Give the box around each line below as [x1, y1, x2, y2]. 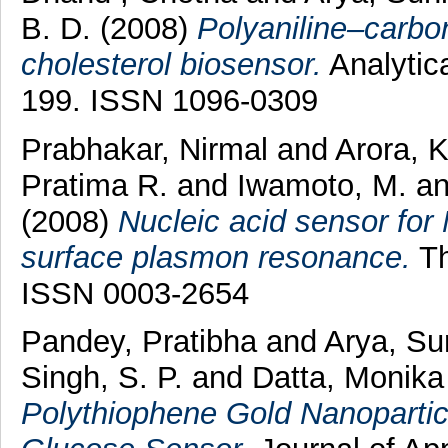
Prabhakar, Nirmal [20, 131, 277, 167]
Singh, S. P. [20, 360, 192, 396]
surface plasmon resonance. [20, 239, 411, 275]
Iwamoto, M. [236, 167, 416, 203]
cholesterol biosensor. [20, 46, 322, 82]
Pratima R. [20, 167, 177, 203]
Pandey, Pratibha [20, 324, 266, 360]
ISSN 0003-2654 [20, 275, 249, 311]
